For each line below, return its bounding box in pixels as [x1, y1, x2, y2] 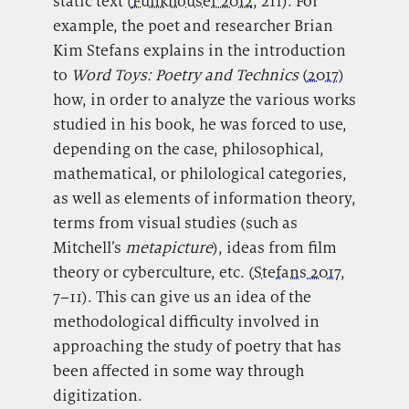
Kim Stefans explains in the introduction [52, 39, 346, 60]
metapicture [124, 236, 213, 257]
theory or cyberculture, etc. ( [52, 261, 254, 282]
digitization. [52, 384, 142, 405]
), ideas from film [212, 236, 337, 257]
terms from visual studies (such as [52, 212, 298, 233]
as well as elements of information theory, [52, 187, 356, 208]
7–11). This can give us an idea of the [52, 286, 311, 307]
